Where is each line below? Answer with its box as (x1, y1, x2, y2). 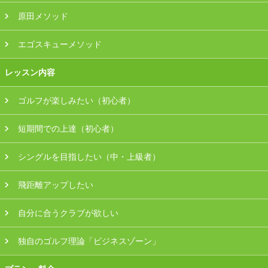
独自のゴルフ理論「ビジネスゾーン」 (18, 236, 161, 246)
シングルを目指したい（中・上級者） (18, 152, 161, 162)
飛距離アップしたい (18, 180, 94, 190)
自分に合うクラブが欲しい (18, 208, 119, 218)
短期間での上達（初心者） (18, 124, 119, 134)
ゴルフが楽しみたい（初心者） (18, 96, 136, 106)
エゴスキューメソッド (18, 39, 102, 50)
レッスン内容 (5, 68, 55, 78)
